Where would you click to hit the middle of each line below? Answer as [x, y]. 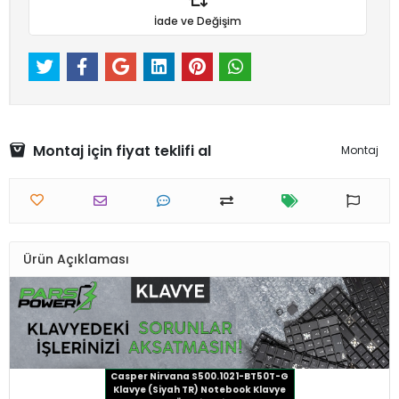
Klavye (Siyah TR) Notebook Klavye [199, 389]
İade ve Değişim [198, 20]
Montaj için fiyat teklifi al [122, 151]
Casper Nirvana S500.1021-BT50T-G [199, 376]
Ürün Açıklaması [76, 259]
